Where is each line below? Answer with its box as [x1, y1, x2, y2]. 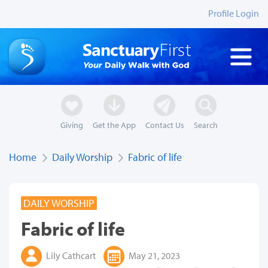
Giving [60, 119, 83, 131]
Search [193, 119, 218, 131]
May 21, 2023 [127, 249, 180, 261]
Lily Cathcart [44, 249, 96, 261]
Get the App [92, 119, 136, 131]
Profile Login [208, 7, 259, 19]
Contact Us [145, 119, 184, 131]
